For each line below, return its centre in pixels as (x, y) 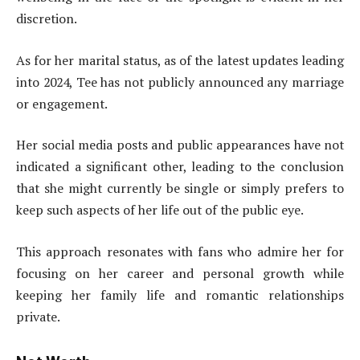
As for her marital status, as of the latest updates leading (180, 60)
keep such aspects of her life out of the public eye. (160, 210)
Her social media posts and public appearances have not (180, 145)
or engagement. (62, 103)
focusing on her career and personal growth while (180, 273)
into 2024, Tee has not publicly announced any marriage (180, 82)
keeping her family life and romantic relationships (180, 295)
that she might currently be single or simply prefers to (180, 188)
